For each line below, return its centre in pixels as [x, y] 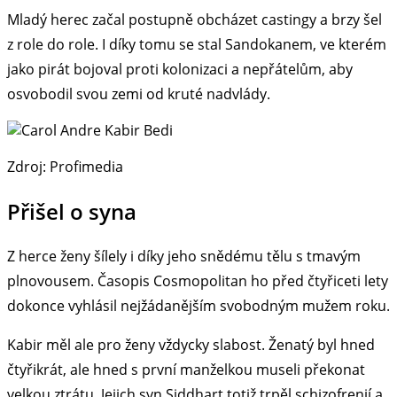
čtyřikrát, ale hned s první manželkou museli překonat [186, 370]
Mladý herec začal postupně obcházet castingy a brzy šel [195, 20]
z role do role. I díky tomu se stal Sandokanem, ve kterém [197, 45]
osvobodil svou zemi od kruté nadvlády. [139, 94]
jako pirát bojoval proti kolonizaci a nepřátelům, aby [180, 70]
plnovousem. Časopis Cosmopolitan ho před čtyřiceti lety [198, 281]
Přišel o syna [72, 212]
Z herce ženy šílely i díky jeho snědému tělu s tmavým [184, 257]
